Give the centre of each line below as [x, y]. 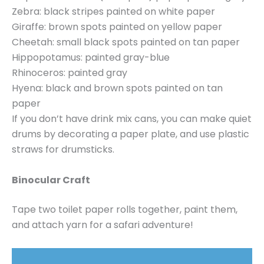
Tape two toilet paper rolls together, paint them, [125, 209]
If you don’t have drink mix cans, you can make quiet [132, 119]
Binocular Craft [51, 180]
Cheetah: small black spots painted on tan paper [126, 42]
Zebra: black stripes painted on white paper [113, 12]
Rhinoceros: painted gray [70, 73]
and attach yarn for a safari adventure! [103, 225]
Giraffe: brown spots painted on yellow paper [117, 27]
